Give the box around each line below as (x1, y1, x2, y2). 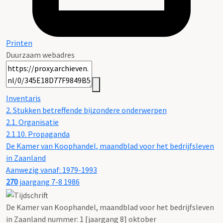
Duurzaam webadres (6, 50, 75, 60)
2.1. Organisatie (6, 117, 59, 127)
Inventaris (6, 93, 41, 104)
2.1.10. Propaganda (6, 129, 70, 139)
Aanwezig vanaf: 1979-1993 (6, 165, 97, 175)
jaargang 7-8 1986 (18, 177, 80, 187)
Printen (6, 38, 32, 48)
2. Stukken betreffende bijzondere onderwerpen (6, 105, 167, 115)
